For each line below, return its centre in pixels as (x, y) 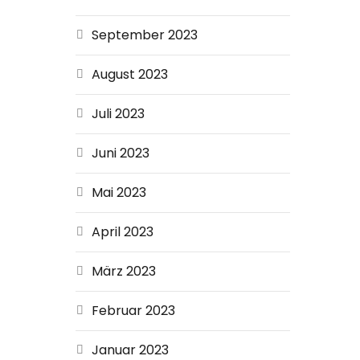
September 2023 (144, 35)
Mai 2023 (119, 192)
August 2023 (129, 74)
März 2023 (123, 271)
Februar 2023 (133, 311)
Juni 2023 (120, 153)
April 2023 (122, 232)
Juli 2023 (118, 114)
